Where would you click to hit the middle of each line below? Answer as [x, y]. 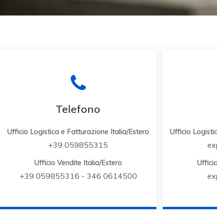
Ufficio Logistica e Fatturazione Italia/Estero [78, 132]
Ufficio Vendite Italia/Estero [78, 163]
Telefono [78, 109]
